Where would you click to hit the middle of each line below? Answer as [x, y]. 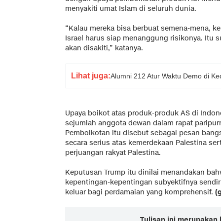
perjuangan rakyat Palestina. [113, 152]
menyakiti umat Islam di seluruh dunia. [131, 8]
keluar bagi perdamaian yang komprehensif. [140, 192]
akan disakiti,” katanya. [104, 48]
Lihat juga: [91, 75]
